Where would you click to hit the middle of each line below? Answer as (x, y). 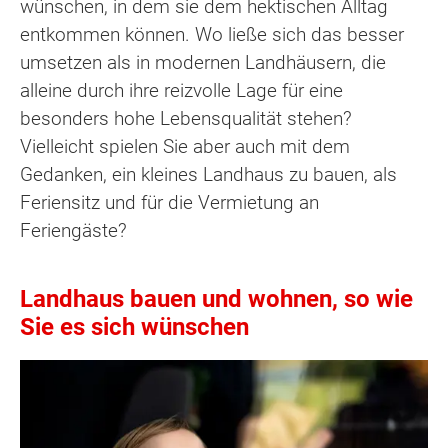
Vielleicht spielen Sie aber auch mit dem (185, 146)
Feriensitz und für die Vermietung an (169, 202)
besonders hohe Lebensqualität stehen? (186, 118)
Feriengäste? (73, 230)
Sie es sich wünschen (134, 326)
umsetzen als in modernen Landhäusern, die (203, 62)
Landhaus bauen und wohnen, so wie (216, 298)
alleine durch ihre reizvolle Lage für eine (181, 90)
